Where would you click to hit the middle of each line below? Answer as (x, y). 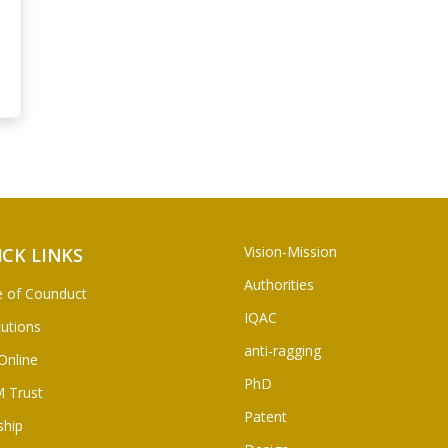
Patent (265, 416)
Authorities (279, 284)
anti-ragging (282, 350)
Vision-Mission (290, 251)
